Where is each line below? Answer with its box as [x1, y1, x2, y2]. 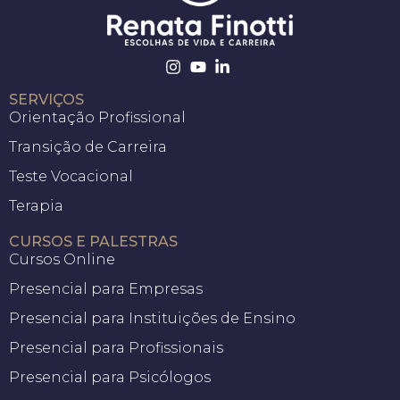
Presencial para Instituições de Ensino [9, 310, 296, 328]
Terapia [9, 197, 63, 215]
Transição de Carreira [9, 138, 167, 156]
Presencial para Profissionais [9, 339, 223, 357]
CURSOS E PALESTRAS [9, 233, 178, 251]
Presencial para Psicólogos [9, 369, 211, 387]
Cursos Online [9, 251, 115, 269]
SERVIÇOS [9, 91, 84, 109]
